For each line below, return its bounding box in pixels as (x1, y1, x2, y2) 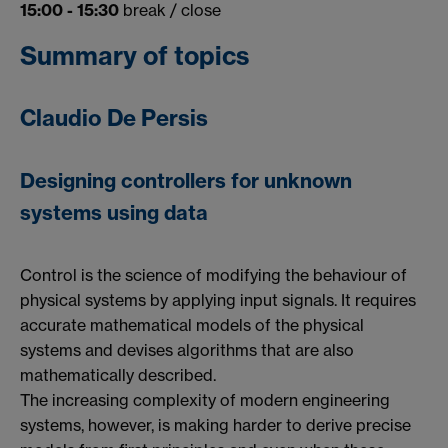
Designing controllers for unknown (20, 168, 352, 194)
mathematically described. (20, 364, 216, 385)
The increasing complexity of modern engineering (20, 389, 390, 410)
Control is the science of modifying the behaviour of (20, 264, 407, 285)
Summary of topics (20, 40, 249, 73)
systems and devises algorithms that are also (20, 339, 354, 360)
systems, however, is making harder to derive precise (20, 414, 411, 435)
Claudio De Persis (20, 104, 208, 133)
